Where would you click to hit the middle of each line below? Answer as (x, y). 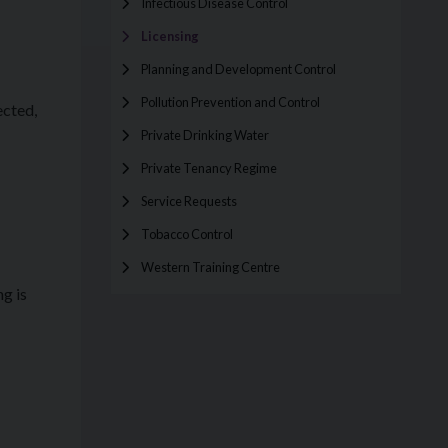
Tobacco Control (187, 234)
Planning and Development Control (238, 69)
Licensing (170, 36)
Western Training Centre (210, 267)
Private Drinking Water (205, 135)
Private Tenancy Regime (209, 168)
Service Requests (189, 201)
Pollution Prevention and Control (230, 102)
